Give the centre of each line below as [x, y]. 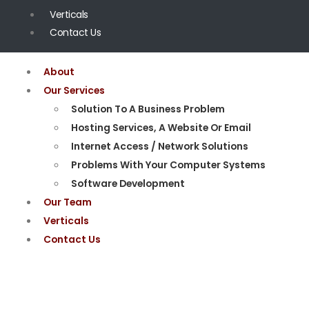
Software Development [128, 183]
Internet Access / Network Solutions [160, 146]
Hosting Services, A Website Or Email [161, 127]
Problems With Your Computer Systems [168, 165]
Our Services [74, 90]
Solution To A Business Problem [148, 109]
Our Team [68, 202]
